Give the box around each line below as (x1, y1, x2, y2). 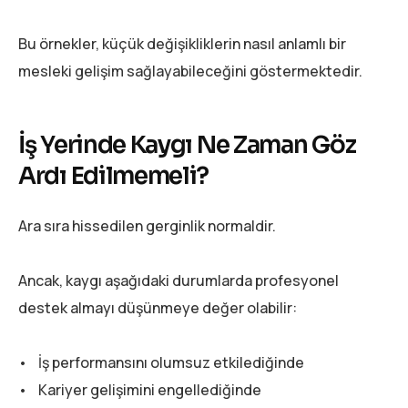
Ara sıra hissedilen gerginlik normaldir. (18, 215, 276, 236)
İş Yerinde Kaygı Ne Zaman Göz (18, 129, 356, 160)
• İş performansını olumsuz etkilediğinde (18, 352, 304, 372)
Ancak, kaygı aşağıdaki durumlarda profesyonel (18, 270, 339, 291)
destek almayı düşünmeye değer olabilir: (18, 297, 297, 318)
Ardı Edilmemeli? (18, 160, 209, 191)
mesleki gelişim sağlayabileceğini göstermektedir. (18, 60, 362, 81)
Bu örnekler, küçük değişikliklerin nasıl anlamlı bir (18, 33, 346, 54)
